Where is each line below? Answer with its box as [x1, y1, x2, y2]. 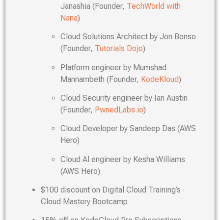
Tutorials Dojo [95, 44, 143, 54]
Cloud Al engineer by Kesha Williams [60, 154, 185, 164]
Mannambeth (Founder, [60, 74, 141, 84]
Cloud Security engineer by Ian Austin [60, 93, 188, 103]
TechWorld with [127, 1, 181, 11]
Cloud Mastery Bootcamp [41, 197, 128, 207]
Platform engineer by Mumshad [60, 62, 166, 72]
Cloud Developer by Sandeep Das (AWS [60, 124, 196, 134]
